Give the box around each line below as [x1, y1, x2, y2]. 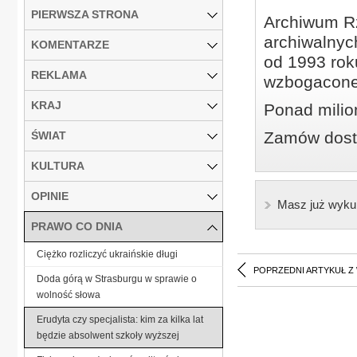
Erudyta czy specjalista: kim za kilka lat [37, 313, 203, 325]
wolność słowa [37, 288, 100, 300]
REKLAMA [31, 68, 87, 81]
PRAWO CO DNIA [31, 219, 123, 233]
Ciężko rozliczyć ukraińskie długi [37, 248, 178, 260]
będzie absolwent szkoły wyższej [37, 329, 179, 341]
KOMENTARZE [31, 37, 109, 51]
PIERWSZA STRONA [31, 7, 139, 21]
